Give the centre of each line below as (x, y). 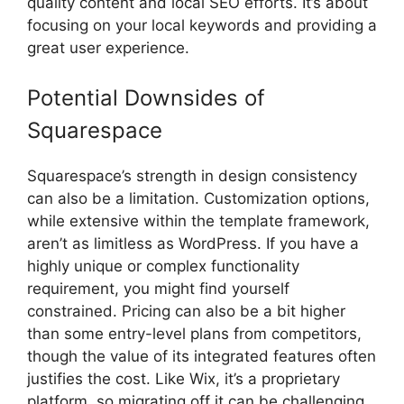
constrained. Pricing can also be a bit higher (186, 312)
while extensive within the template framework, (198, 221)
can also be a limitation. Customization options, (198, 199)
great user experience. (108, 47)
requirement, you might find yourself (158, 289)
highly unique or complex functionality (163, 266)
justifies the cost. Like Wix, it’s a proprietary (184, 379)
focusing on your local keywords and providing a (202, 25)
